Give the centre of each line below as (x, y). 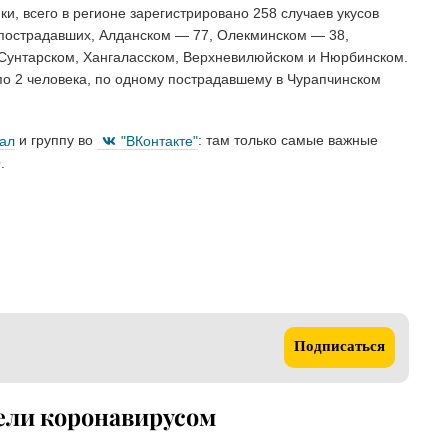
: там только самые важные (288, 140)
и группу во (56, 140)
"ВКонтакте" (159, 140)
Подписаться (339, 348)
